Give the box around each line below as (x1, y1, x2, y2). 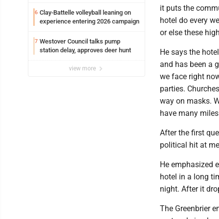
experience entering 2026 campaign (40, 18, 139, 25)
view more (69, 65, 97, 72)
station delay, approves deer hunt (40, 46, 131, 54)
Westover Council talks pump (40, 38, 120, 45)
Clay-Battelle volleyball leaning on (40, 9, 131, 17)
